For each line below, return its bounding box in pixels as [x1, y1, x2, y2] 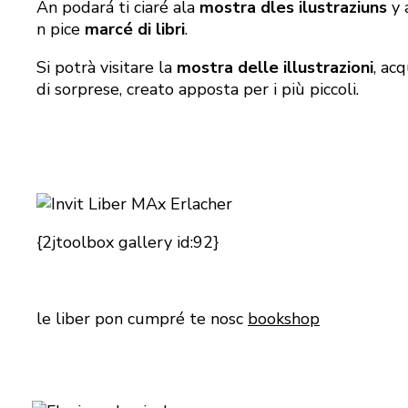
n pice [36, 18, 85, 41]
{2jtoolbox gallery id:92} [36, 231, 219, 254]
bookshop [248, 308, 320, 331]
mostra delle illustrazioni [177, 56, 373, 79]
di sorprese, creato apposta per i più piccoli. [36, 78, 359, 101]
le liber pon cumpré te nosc [36, 308, 248, 331]
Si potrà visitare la [36, 56, 177, 79]
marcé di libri [85, 18, 185, 41]
